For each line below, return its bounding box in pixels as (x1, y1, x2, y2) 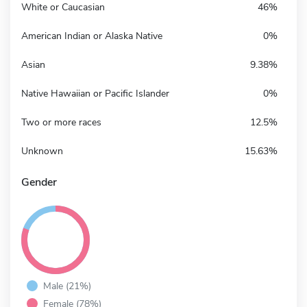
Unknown (21, 144, 63, 158)
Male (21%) (43, 278, 91, 293)
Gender (21, 174, 57, 190)
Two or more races (21, 115, 101, 129)
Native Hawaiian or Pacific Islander (21, 86, 169, 100)
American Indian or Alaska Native (21, 29, 162, 42)
